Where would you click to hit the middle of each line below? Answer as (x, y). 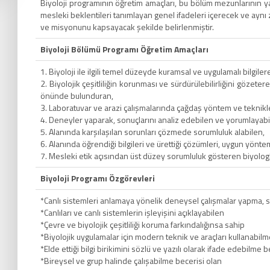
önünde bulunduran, (77, 95)
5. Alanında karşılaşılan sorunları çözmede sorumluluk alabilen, (152, 131)
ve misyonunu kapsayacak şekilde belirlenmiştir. (127, 27)
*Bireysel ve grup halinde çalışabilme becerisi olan (131, 260)
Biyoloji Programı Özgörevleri (98, 178)
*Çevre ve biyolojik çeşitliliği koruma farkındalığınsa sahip (143, 224)
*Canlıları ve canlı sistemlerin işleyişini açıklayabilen (132, 212)
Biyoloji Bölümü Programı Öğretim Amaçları (124, 49)
